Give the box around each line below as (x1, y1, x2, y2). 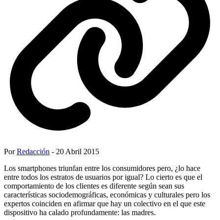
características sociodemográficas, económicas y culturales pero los (4, 190, 210, 199)
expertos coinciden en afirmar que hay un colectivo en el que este (4, 199, 205, 208)
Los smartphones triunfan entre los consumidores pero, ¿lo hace (4, 164, 200, 172)
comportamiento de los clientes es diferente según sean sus (4, 181, 184, 190)
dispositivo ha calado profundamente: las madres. (4, 208, 156, 217)
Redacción (17, 147, 50, 156)
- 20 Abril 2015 (50, 147, 99, 156)
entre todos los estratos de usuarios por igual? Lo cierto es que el (4, 172, 202, 181)
